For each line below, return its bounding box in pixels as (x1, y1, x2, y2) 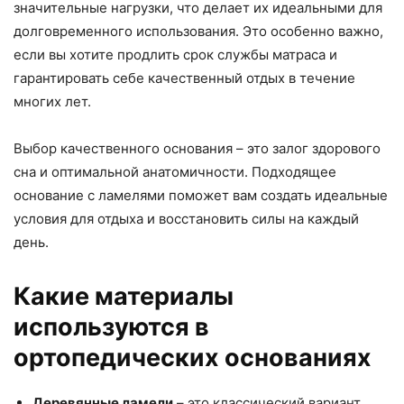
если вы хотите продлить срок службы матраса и (14, 45, 337, 63)
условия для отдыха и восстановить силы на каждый (14, 209, 359, 227)
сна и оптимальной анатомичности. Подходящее (14, 162, 336, 180)
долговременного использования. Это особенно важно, (14, 22, 383, 40)
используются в (14, 311, 209, 342)
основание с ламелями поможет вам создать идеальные (14, 186, 388, 204)
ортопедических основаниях (14, 342, 372, 372)
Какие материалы (14, 280, 234, 311)
